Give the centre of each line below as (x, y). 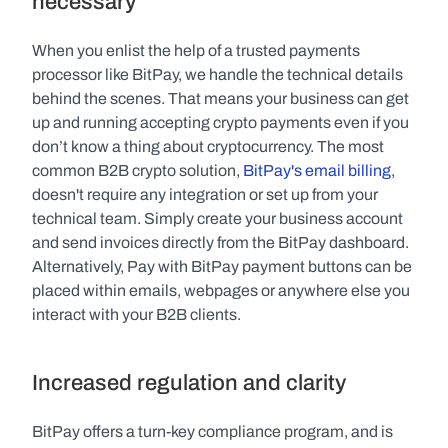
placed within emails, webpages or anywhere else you (221, 290)
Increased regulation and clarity (189, 383)
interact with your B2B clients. (136, 314)
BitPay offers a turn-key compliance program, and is (212, 431)
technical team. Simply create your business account (217, 218)
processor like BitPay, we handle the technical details (217, 74)
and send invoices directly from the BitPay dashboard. (220, 242)
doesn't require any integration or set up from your (205, 194)
